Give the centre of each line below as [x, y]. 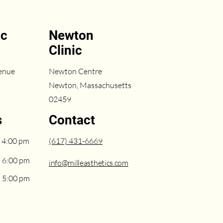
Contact [72, 120]
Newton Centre [75, 71]
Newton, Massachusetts [90, 85]
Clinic [67, 50]
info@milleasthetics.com [89, 163]
